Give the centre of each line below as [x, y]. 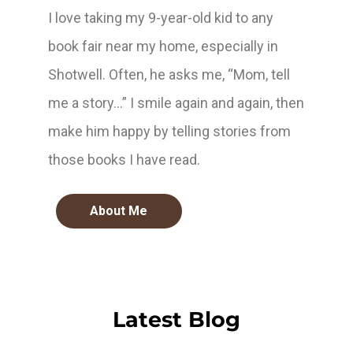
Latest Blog [176, 320]
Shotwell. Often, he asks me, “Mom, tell [169, 75]
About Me [119, 211]
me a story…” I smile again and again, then [176, 103]
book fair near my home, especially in [163, 46]
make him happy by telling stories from [170, 132]
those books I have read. [124, 160]
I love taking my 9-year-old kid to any [161, 18]
